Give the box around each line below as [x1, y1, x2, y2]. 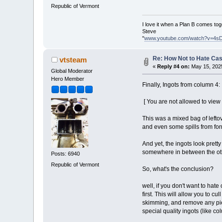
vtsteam [59, 55, 87, 64]
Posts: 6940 [51, 151, 80, 157]
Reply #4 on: [157, 63, 190, 69]
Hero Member [51, 75, 85, 82]
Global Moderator [51, 67, 93, 74]
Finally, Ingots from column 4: [142, 81, 220, 88]
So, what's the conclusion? [142, 165, 214, 172]
